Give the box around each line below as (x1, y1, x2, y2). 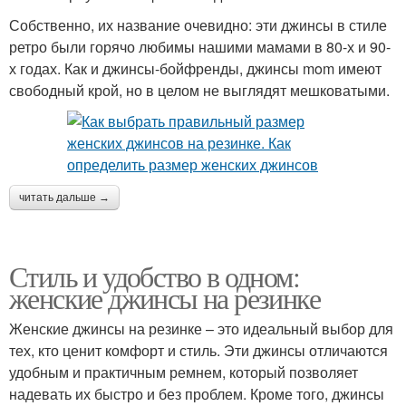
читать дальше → (19, 191, 110, 204)
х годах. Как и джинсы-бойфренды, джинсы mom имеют (9, 58, 382, 79)
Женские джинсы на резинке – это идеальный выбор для (9, 318, 393, 339)
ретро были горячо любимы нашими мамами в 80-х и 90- (9, 36, 391, 57)
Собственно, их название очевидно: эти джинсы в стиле (9, 14, 387, 35)
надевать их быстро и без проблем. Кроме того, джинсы (9, 383, 384, 404)
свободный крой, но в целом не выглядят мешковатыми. (9, 80, 390, 101)
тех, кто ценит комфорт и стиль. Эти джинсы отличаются (9, 340, 388, 361)
